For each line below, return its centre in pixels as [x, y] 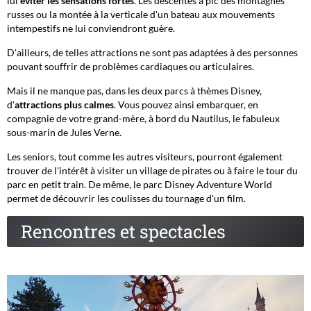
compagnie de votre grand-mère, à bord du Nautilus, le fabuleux [143, 119]
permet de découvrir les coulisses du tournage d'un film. [126, 199]
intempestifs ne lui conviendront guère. [91, 28]
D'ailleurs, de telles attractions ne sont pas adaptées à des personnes [152, 53]
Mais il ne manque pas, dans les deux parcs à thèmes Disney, [134, 91]
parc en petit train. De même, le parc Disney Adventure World [140, 185]
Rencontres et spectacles [123, 232]
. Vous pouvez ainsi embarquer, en [186, 105]
